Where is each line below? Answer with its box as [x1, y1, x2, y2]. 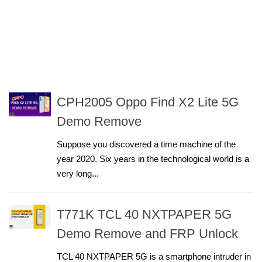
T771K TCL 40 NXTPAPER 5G [57, 207, 232, 222]
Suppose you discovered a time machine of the [57, 139, 236, 149]
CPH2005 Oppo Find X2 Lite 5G [57, 95, 239, 109]
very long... [57, 168, 99, 178]
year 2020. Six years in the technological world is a [57, 154, 249, 164]
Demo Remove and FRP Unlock [57, 226, 238, 241]
